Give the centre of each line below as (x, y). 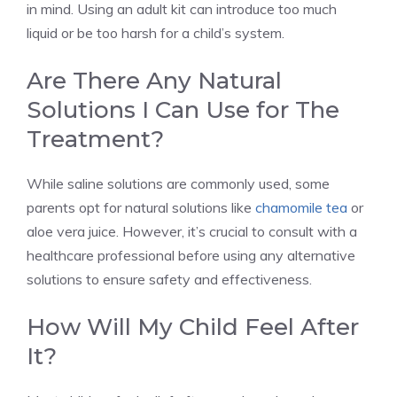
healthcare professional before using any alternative (191, 255)
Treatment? (95, 139)
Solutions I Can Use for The (183, 109)
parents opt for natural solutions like (141, 207)
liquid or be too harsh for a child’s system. (156, 32)
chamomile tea (301, 207)
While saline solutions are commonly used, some (178, 183)
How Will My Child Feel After (193, 327)
